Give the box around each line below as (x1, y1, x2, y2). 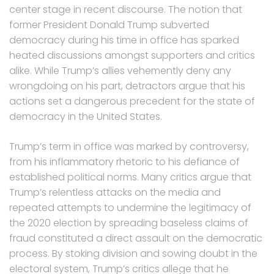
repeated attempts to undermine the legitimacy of (9, 201, 251, 215)
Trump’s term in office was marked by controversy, (9, 139, 249, 154)
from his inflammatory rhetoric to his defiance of (9, 155, 240, 169)
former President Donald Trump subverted (9, 18, 209, 32)
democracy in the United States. (9, 109, 162, 124)
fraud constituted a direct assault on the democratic (9, 231, 262, 246)
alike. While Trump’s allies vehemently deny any (9, 64, 231, 78)
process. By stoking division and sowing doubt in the (9, 246, 257, 261)
